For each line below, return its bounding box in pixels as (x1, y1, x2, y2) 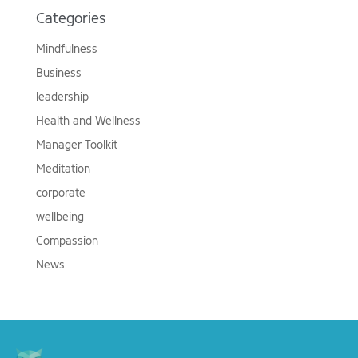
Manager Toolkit (35, 137, 117, 153)
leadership (35, 89, 89, 105)
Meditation (35, 161, 90, 177)
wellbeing (35, 209, 84, 225)
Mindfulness (35, 42, 97, 58)
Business (35, 66, 82, 82)
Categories (35, 9, 105, 29)
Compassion (35, 233, 98, 249)
